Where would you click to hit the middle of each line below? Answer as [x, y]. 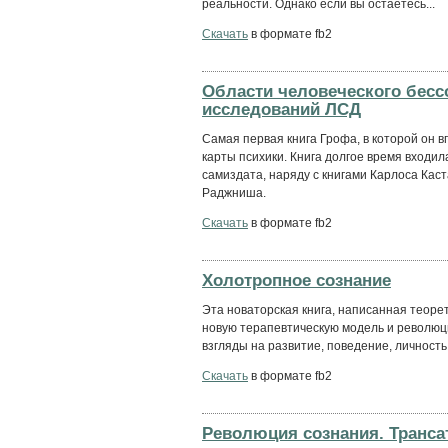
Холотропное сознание [296, 279]
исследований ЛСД [281, 108]
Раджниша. [234, 192]
